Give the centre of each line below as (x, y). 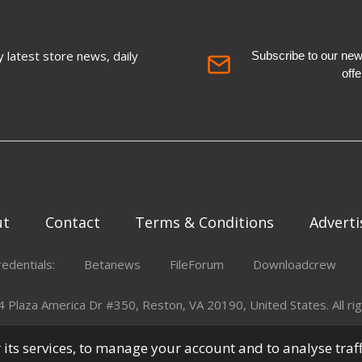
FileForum (197, 264)
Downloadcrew (295, 264)
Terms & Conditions (205, 222)
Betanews (113, 264)
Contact (72, 222)
